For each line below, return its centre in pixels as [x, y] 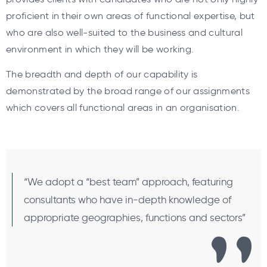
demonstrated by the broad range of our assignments [128, 91]
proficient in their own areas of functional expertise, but [131, 15]
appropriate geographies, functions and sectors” [135, 217]
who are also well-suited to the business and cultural [124, 32]
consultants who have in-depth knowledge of [128, 199]
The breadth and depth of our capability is [102, 74]
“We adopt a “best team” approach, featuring [128, 181]
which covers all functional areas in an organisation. [123, 108]
